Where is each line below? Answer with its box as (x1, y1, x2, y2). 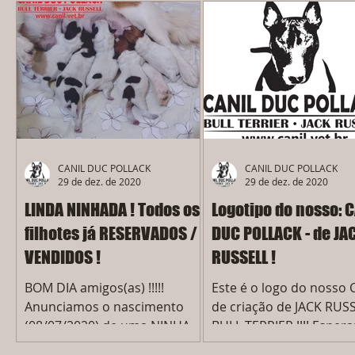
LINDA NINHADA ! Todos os (25, 199, 200, 220)
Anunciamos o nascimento (25, 298, 184, 315)
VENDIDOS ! (25, 246, 101, 268)
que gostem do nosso (212, 336, 342, 353)
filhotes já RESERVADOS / (25, 223, 197, 244)
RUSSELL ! (212, 246, 276, 268)
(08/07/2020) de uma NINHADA (25, 317, 208, 334)
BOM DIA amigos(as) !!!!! (25, 279, 164, 296)
